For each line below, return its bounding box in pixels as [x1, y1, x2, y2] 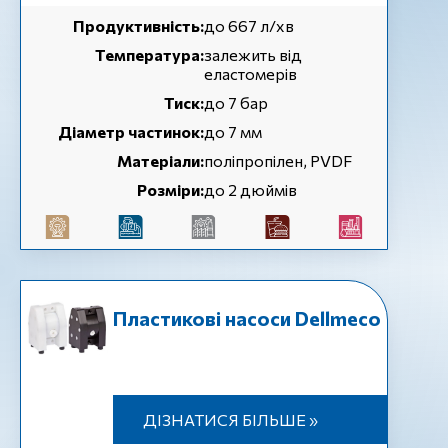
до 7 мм [204, 122, 262, 141]
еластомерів [204, 64, 297, 83]
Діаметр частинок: [58, 122, 204, 141]
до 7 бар [204, 93, 268, 112]
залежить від [204, 45, 302, 64]
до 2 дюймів [204, 180, 297, 199]
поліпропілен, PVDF [204, 151, 352, 170]
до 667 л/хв [204, 16, 294, 35]
